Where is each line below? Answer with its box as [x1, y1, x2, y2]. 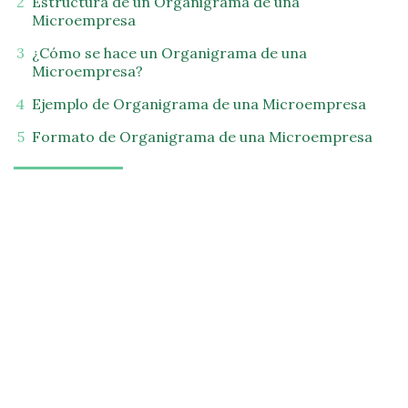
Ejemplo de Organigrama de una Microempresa [32, 95, 366, 113]
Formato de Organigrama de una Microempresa [32, 127, 372, 146]
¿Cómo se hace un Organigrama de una [32, 44, 307, 62]
